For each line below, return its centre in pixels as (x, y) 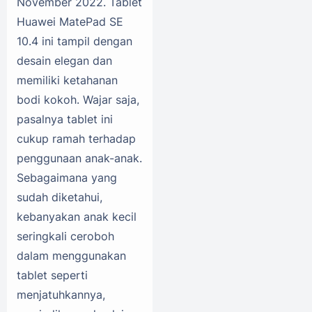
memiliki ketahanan (67, 80)
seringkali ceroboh (65, 236)
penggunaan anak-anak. (79, 158)
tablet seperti (52, 275)
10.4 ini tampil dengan (75, 41)
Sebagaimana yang (67, 177)
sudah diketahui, (60, 197)
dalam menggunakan (71, 255)
